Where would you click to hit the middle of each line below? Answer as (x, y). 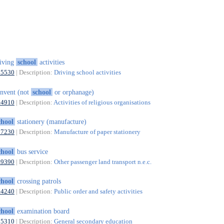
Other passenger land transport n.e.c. (102, 161)
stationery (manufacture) (50, 122)
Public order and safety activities (98, 191)
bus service (31, 151)
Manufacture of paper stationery (97, 132)
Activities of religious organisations (102, 102)
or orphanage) (73, 92)
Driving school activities (87, 72)
